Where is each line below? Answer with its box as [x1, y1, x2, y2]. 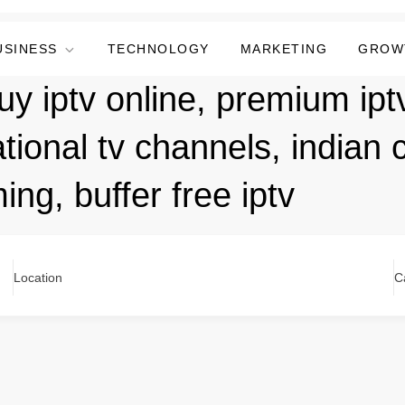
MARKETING [240, 42, 327, 56]
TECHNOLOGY [107, 42, 210, 56]
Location [13, 270, 62, 285]
